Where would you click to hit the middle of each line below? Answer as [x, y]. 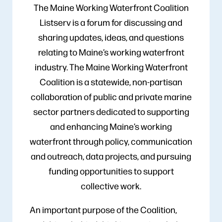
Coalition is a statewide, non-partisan [111, 81]
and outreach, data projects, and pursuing [111, 156]
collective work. [111, 185]
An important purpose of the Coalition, [103, 209]
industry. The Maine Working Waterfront [111, 66]
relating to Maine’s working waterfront [111, 52]
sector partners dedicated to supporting [111, 111]
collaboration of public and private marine [111, 96]
